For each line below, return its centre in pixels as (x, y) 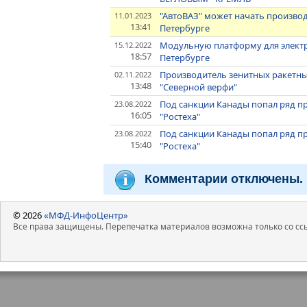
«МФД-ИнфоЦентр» (86, 215)
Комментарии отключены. (224, 179)
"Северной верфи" (199, 87)
